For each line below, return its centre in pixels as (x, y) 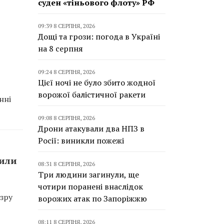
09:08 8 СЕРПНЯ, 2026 (66, 118)
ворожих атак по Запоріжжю (92, 198)
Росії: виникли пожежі (81, 140)
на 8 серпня (60, 48)
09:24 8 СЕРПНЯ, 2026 (66, 72)
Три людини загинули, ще (88, 174)
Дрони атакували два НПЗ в (91, 128)
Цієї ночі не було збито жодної (97, 82)
